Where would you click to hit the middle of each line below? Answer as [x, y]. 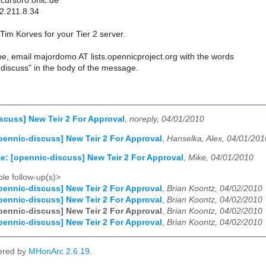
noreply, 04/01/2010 [167, 119]
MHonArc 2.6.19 [59, 252]
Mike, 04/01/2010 [221, 158]
